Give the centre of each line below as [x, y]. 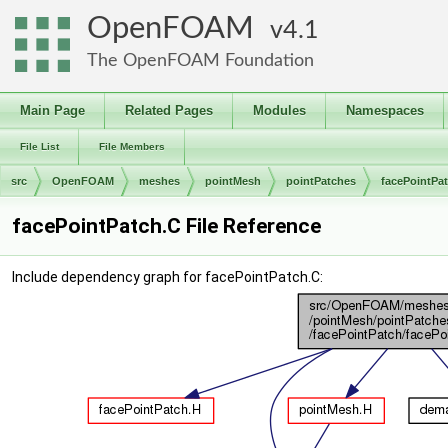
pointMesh [233, 181]
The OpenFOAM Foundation [200, 60]
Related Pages [169, 110]
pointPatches [321, 181]
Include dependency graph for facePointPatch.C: [167, 277]
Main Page [52, 110]
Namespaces [385, 110]
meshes [159, 181]
